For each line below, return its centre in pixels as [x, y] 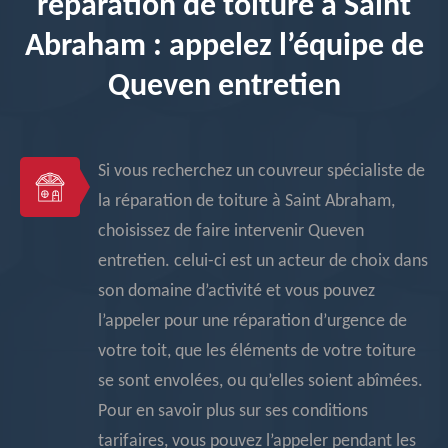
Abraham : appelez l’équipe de [224, 47]
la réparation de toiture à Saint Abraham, [246, 201]
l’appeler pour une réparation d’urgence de [252, 321]
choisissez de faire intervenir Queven [231, 231]
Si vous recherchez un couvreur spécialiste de [261, 171]
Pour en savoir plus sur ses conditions [233, 411]
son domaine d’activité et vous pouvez [236, 291]
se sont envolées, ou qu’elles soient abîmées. [260, 381]
